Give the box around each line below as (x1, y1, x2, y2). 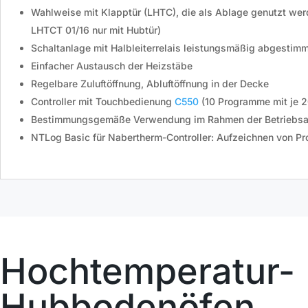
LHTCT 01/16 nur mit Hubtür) (31, 24, 161, 36)
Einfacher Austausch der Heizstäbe (31, 60, 192, 72)
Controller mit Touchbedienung (31, 96, 172, 108)
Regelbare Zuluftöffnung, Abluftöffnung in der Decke (31, 78, 269, 90)
